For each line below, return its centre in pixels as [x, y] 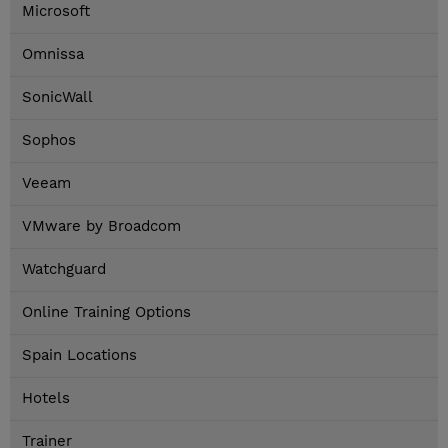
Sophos [49, 140]
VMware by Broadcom [101, 226]
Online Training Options [106, 312]
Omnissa [53, 54]
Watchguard [64, 269]
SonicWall [57, 97]
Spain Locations [79, 355]
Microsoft [56, 11]
